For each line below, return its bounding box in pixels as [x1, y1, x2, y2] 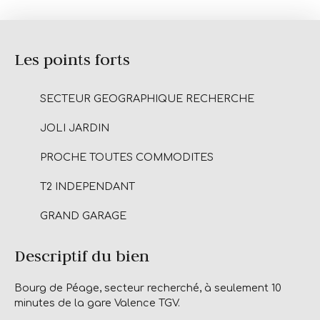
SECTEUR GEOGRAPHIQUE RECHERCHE [40, 92, 254, 104]
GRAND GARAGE [40, 209, 126, 221]
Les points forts [14, 48, 130, 69]
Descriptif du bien [14, 244, 149, 266]
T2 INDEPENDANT [40, 180, 135, 192]
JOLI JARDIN [40, 121, 109, 134]
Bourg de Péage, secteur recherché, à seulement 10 [14, 281, 281, 294]
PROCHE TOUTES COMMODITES [40, 151, 214, 163]
